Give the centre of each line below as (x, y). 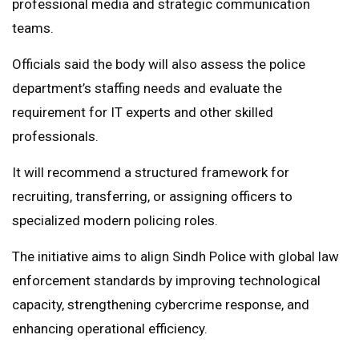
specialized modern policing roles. (115, 221)
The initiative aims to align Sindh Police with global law (175, 257)
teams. (33, 28)
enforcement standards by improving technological (166, 281)
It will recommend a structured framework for (151, 173)
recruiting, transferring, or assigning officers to (152, 197)
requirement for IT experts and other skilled (143, 113)
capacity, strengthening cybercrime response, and (161, 305)
